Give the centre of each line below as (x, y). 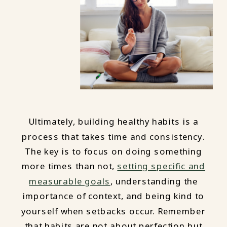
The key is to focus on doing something (113, 152)
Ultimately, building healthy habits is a (113, 122)
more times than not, (69, 166)
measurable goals (70, 181)
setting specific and (161, 166)
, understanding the (154, 181)
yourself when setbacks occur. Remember (113, 211)
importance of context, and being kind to (113, 196)
